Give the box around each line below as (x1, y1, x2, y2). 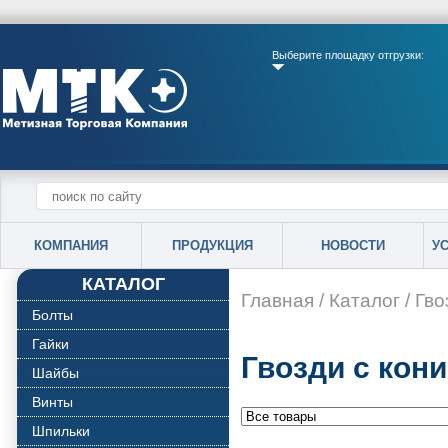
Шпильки (32, 423, 90, 439)
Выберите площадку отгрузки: (271, 49, 424, 61)
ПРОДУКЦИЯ (171, 238, 253, 253)
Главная (241, 289, 314, 311)
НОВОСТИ (321, 238, 385, 253)
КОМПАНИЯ (34, 238, 108, 253)
